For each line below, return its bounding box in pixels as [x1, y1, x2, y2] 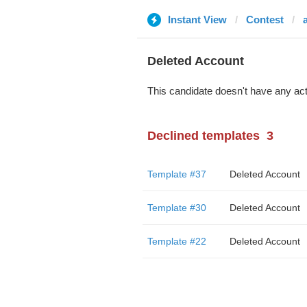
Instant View [167, 14, 227, 25]
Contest [245, 14, 284, 25]
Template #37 [147, 169, 206, 180]
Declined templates [147, 129, 260, 143]
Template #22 [147, 236, 206, 247]
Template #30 [147, 202, 206, 213]
